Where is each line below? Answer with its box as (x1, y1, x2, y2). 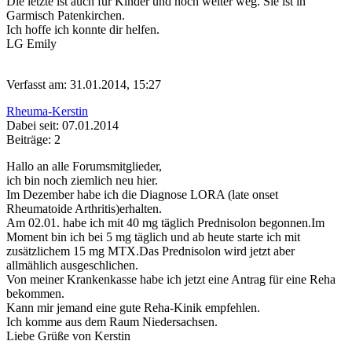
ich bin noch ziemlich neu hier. (6, 174, 158, 188)
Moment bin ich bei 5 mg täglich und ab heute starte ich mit (6, 230, 300, 244)
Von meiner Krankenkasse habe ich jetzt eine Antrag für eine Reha (6, 273, 335, 287)
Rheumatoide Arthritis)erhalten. (6, 202, 162, 216)
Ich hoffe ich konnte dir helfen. (6, 23, 159, 37)
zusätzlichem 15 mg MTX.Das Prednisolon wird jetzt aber (6, 244, 295, 258)
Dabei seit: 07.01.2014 (6, 119, 119, 133)
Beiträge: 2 (6, 133, 60, 147)
